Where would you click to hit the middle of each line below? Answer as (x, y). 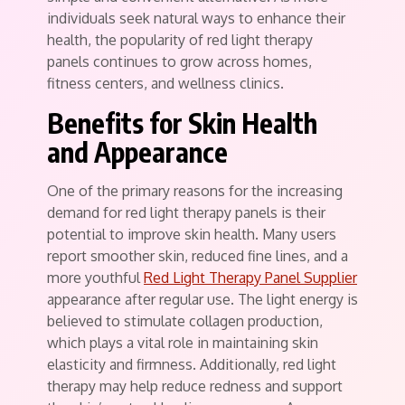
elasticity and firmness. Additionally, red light (192, 364)
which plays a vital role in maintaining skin (183, 343)
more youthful (95, 278)
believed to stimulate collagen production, (185, 321)
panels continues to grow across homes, (179, 61)
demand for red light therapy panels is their (186, 212)
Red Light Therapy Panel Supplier (250, 278)
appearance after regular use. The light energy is (202, 299)
